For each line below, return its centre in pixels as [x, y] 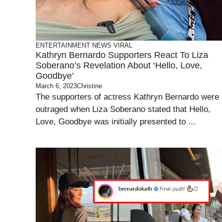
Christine [89, 86]
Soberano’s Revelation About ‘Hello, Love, [119, 65]
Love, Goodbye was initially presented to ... [116, 122]
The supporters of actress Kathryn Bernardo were [127, 97]
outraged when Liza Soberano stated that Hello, [123, 109]
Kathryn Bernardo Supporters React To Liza [122, 55]
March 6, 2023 [56, 86]
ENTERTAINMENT [63, 45]
